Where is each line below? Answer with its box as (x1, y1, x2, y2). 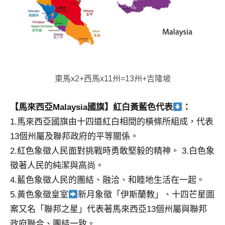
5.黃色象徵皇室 (10, 190, 68, 200)
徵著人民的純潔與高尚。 (10, 161, 104, 171)
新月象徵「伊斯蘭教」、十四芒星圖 (78, 190, 215, 200)
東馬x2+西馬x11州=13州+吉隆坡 (54, 74, 171, 83)
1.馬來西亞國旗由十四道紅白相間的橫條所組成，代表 (10, 117, 213, 127)
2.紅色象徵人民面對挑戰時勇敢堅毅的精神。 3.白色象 (10, 146, 214, 156)
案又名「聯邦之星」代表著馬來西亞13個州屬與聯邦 (10, 204, 207, 214)
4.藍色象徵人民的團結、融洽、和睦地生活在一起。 (10, 175, 205, 185)
